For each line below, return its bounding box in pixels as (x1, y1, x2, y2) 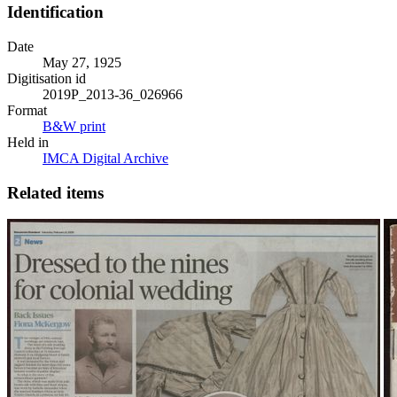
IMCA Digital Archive (43, 150, 168, 166)
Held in (7, 134, 49, 150)
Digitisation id (7, 70, 86, 86)
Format (7, 102, 47, 118)
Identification (7, 3, 104, 22)
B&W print (43, 118, 105, 134)
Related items (7, 183, 104, 202)
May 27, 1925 (43, 54, 121, 70)
